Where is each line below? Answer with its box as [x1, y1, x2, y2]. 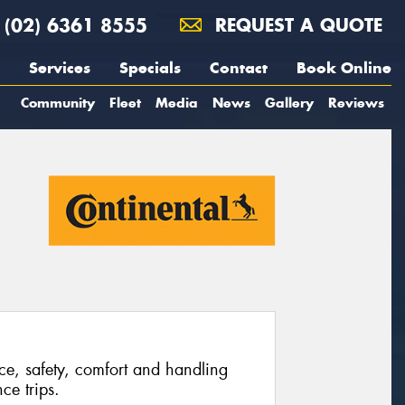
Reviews [328, 94, 384, 111]
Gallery [265, 94, 314, 111]
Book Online [297, 58, 391, 78]
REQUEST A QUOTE [209, 14, 382, 36]
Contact [210, 58, 268, 78]
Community [21, 94, 95, 111]
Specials [119, 58, 181, 78]
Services [29, 58, 90, 78]
